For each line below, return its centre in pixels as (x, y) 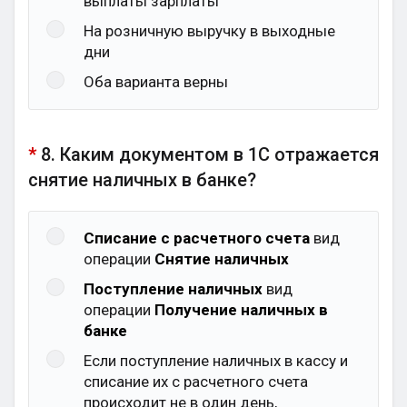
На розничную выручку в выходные (209, 31)
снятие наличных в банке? (142, 180)
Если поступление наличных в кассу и (216, 361)
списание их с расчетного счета (196, 382)
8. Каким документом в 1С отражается (210, 154)
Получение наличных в (241, 310)
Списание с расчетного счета (197, 238)
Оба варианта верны (156, 82)
